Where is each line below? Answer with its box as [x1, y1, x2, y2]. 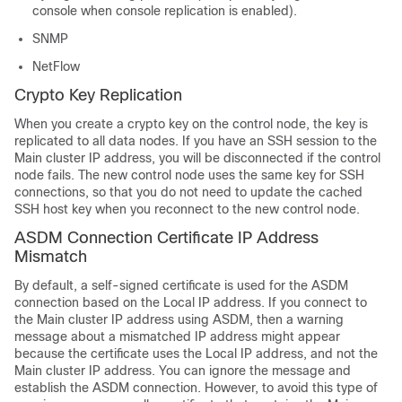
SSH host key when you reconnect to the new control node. [14, 201, 360, 216]
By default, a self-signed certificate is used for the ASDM [14, 277, 348, 293]
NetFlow [32, 58, 80, 74]
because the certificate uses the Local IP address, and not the [14, 345, 378, 361]
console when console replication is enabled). [32, 3, 297, 18]
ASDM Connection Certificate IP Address [14, 228, 319, 247]
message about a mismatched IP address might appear [14, 328, 340, 344]
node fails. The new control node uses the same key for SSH [14, 167, 364, 182]
